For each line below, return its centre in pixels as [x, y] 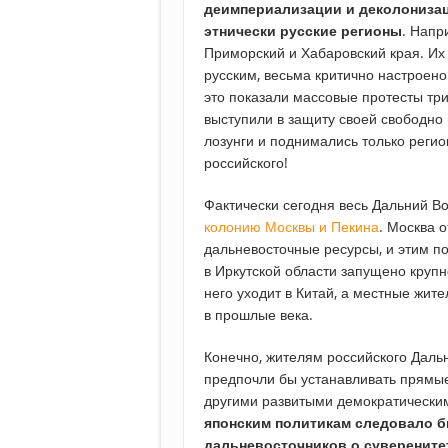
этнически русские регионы [303, 31]
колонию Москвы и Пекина [291, 227]
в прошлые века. [258, 315]
